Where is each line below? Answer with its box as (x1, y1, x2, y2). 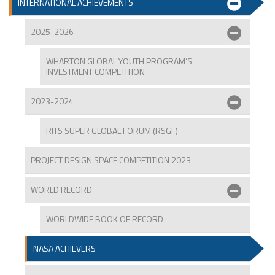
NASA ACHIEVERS (33, 242, 96, 255)
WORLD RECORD (31, 183, 92, 196)
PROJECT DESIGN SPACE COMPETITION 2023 (31, 153, 191, 167)
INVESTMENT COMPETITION (46, 65, 145, 79)
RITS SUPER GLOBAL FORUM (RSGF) (46, 124, 178, 137)
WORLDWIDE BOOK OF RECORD (46, 212, 163, 226)
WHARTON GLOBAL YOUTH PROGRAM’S (46, 55, 192, 68)
